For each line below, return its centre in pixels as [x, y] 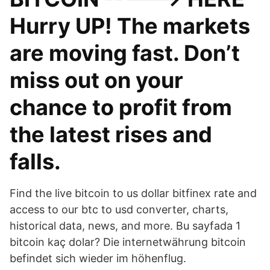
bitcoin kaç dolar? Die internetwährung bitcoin [128, 242]
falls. [35, 162]
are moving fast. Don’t [125, 53]
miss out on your [96, 80]
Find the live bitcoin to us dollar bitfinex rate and [133, 193]
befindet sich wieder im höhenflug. [98, 258]
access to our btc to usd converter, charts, [119, 209]
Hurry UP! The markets [130, 26]
